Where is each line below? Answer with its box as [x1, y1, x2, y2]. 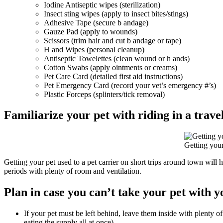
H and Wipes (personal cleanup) [44, 45, 144, 54]
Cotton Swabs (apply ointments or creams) [44, 63, 177, 72]
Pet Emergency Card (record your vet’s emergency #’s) [44, 81, 216, 90]
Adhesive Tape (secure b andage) [44, 18, 148, 27]
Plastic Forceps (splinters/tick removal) [44, 90, 165, 99]
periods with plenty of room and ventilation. [4, 167, 141, 176]
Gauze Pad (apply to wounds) [44, 27, 137, 36]
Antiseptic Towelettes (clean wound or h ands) [44, 54, 190, 63]
